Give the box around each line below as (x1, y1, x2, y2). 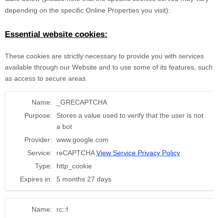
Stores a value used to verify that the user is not (56, 111, 203, 120)
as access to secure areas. (5, 74, 88, 83)
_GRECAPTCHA (56, 98, 107, 107)
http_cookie (56, 162, 92, 170)
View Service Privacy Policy (96, 149, 180, 157)
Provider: (24, 136, 52, 144)
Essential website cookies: (5, 30, 108, 39)
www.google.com (56, 136, 109, 144)
